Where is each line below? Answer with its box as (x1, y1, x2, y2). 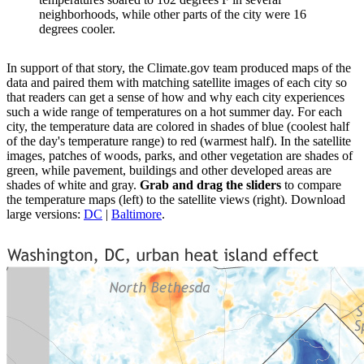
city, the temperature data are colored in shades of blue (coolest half (6, 119, 349, 134)
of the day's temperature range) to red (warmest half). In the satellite (6, 134, 351, 149)
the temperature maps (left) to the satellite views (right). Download (6, 193, 345, 207)
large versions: (6, 207, 84, 222)
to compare (281, 178, 341, 193)
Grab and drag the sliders (140, 178, 281, 193)
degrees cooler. (39, 22, 115, 37)
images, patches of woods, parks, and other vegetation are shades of (6, 149, 353, 163)
